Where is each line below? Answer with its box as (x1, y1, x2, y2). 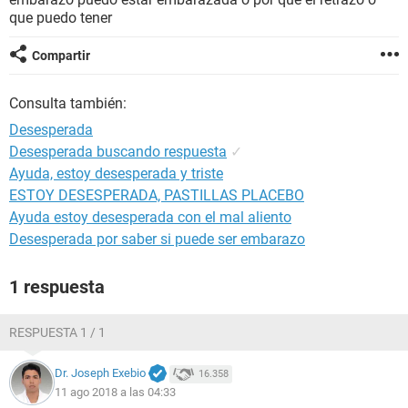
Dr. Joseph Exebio (55, 366, 146, 381)
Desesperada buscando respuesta (9, 143, 227, 160)
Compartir (32, 48, 90, 63)
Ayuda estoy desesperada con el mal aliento (9, 209, 291, 226)
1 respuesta (9, 276, 105, 298)
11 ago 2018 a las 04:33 (55, 384, 176, 399)
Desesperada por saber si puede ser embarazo (9, 230, 305, 248)
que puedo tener (9, 9, 112, 26)
